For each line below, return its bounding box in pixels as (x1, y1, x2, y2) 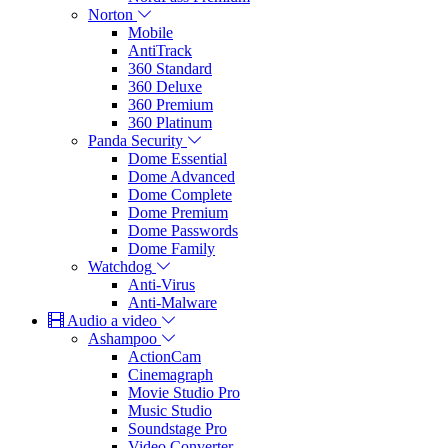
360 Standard (128, 59, 212, 77)
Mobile (128, 23, 173, 41)
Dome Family (128, 239, 215, 257)
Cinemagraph (128, 365, 213, 383)
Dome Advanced (128, 167, 235, 185)
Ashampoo (88, 329, 157, 347)
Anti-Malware (128, 293, 217, 311)
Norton (88, 5, 133, 23)
